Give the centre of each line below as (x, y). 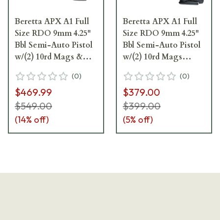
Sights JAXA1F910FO (53, 80)
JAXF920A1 (143, 69)
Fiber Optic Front (46, 69)
